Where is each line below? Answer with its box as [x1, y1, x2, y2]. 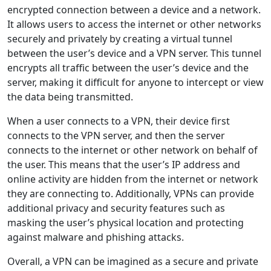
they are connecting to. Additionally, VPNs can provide [7, 187, 254, 201]
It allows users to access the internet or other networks [7, 18, 261, 31]
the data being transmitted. [7, 90, 133, 104]
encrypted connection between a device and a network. [7, 3, 261, 17]
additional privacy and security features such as [7, 201, 225, 215]
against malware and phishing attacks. [7, 230, 184, 244]
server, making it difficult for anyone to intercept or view [7, 76, 264, 90]
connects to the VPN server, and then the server [7, 129, 225, 143]
